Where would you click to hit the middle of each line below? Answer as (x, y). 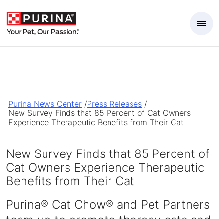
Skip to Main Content (42, 7)
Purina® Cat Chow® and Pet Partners (108, 205)
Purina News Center (45, 104)
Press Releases (114, 104)
